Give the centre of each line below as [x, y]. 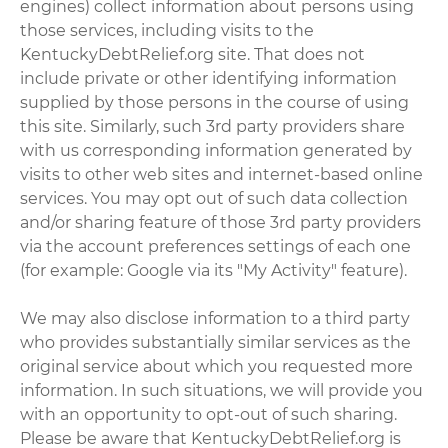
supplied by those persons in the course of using [215, 102]
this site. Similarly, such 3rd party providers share [213, 126]
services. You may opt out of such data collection [214, 198]
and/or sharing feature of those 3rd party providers [221, 222]
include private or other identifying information [209, 78]
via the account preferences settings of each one [216, 246]
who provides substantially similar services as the [216, 342]
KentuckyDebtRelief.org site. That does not [193, 54]
